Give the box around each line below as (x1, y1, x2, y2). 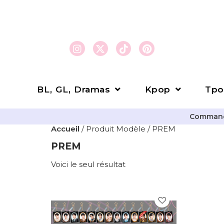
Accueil (51, 124, 79, 133)
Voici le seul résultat (51, 159, 125, 169)
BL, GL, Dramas (37, 84, 110, 94)
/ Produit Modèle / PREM (79, 124, 175, 133)
